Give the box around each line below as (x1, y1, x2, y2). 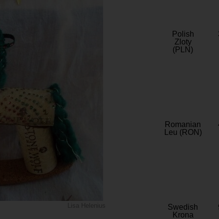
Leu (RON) (164, 128, 202, 137)
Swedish (168, 203, 198, 212)
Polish (172, 30, 194, 39)
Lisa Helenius (67, 202, 106, 209)
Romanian (165, 120, 201, 129)
